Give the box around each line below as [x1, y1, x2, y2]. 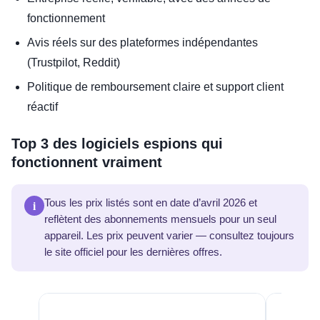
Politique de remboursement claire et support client [27, 80, 284, 93]
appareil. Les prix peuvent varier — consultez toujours [44, 229, 294, 241]
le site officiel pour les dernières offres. [44, 246, 222, 258]
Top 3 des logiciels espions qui [11, 135, 223, 151]
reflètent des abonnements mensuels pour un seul [44, 213, 276, 225]
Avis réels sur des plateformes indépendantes [27, 36, 258, 49]
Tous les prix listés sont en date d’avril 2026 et [44, 196, 257, 209]
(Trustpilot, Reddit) [27, 56, 120, 69]
